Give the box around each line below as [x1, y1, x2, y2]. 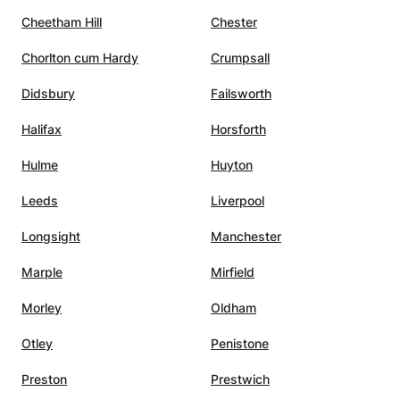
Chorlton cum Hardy [21, 50, 138, 66]
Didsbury [21, 86, 75, 102]
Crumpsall [211, 50, 270, 66]
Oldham [211, 300, 256, 316]
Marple [21, 264, 62, 280]
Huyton [211, 157, 253, 173]
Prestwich [211, 371, 270, 387]
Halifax [21, 121, 62, 137]
